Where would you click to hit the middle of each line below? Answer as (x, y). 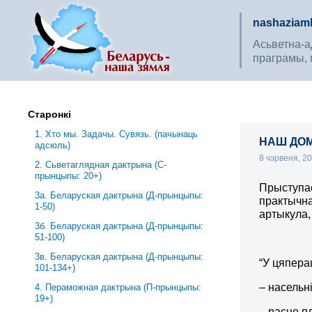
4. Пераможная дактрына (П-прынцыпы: (118, 287)
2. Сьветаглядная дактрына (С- (101, 165)
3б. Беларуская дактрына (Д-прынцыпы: (119, 226)
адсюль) (53, 145)
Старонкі (50, 114)
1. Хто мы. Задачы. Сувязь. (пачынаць (117, 134)
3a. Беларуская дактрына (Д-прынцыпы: (119, 195)
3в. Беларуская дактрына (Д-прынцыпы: (119, 257)
